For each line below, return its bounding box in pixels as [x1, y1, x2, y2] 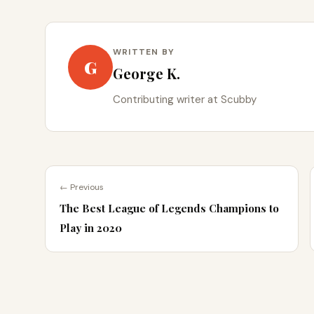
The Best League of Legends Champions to [60, 201, 279, 216]
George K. [113, 64, 180, 83]
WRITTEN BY [113, 46, 175, 58]
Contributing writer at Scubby [113, 93, 257, 107]
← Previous [60, 182, 104, 193]
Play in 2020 [60, 221, 122, 235]
